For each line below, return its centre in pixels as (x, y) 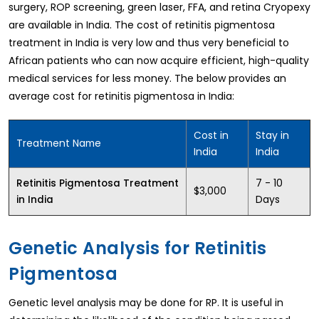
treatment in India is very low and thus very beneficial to (149, 42)
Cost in (211, 135)
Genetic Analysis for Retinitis (137, 248)
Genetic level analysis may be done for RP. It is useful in (146, 302)
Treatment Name (59, 143)
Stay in (272, 135)
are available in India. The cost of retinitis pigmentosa (142, 25)
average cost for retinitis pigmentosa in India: (121, 96)
